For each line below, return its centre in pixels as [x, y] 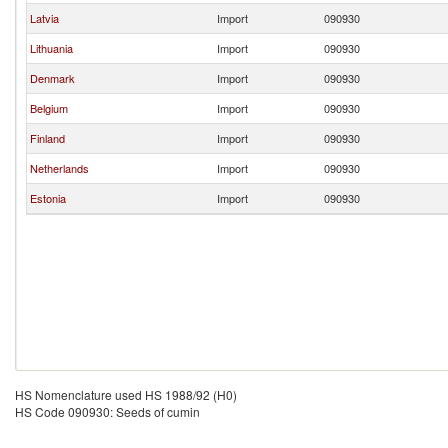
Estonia [48, 198]
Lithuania [51, 48]
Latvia [44, 18]
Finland [47, 138]
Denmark [52, 78]
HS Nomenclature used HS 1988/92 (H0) [126, 394]
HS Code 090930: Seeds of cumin [107, 411]
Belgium [49, 108]
